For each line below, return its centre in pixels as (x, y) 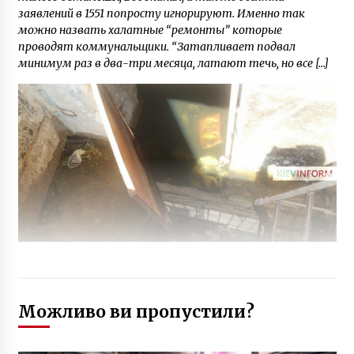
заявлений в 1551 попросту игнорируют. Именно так (161, 14)
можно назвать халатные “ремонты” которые (150, 30)
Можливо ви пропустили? (136, 311)
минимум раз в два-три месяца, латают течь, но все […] (173, 64)
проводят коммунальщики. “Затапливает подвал (156, 47)
